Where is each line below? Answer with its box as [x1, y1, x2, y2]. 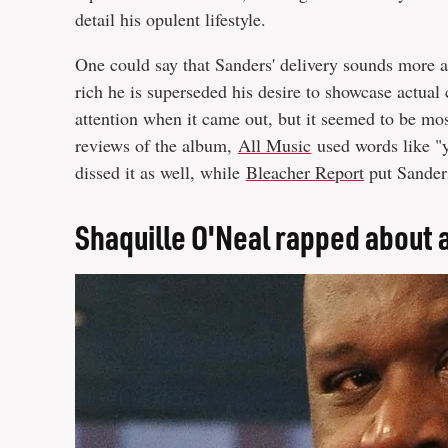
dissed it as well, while [75, 160, 246, 184]
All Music [238, 133, 311, 157]
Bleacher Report [246, 160, 364, 184]
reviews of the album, [75, 133, 238, 157]
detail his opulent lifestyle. [75, 7, 266, 31]
